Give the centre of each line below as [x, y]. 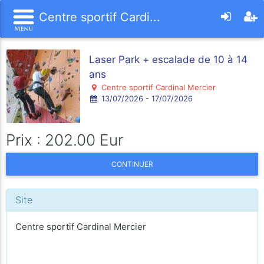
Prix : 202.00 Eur [65, 140]
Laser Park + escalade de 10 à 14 [168, 59]
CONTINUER [132, 164]
